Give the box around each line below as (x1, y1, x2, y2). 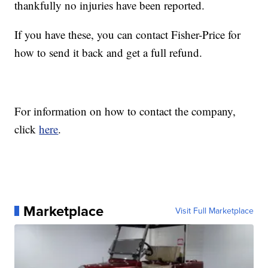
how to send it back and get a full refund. (14, 44, 203, 60)
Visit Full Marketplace (175, 204, 254, 217)
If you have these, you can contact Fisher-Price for (14, 26, 241, 42)
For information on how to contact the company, (14, 103, 236, 118)
